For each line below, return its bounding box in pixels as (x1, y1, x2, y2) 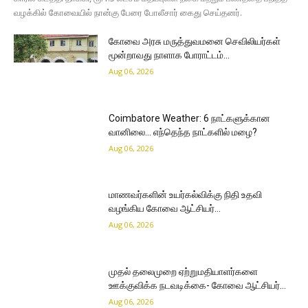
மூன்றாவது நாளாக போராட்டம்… (109, 49, 230, 61)
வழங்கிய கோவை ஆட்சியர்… (109, 203, 221, 214)
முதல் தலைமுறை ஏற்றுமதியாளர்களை (109, 266, 258, 278)
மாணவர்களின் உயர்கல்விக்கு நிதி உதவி (109, 189, 263, 201)
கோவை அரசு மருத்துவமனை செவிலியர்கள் (109, 36, 281, 47)
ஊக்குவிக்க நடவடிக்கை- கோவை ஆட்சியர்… (109, 280, 287, 291)
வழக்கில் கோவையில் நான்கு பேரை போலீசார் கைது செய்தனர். (14, 6, 242, 19)
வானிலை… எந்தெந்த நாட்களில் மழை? (109, 126, 258, 137)
